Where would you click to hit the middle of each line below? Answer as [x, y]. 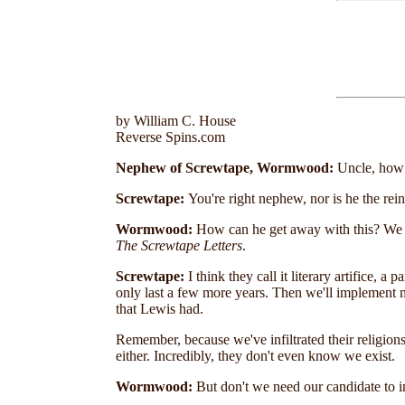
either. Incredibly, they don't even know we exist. [255, 356]
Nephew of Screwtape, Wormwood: [225, 168]
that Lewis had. [160, 309]
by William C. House [176, 121]
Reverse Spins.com [170, 137]
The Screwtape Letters [179, 245]
